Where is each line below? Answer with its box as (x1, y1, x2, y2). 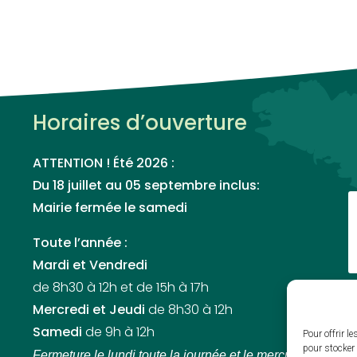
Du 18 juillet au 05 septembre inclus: (33, 180, 264, 193)
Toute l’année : (33, 237, 128, 250)
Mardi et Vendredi (33, 260, 148, 273)
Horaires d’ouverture (33, 114, 248, 135)
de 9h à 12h (82, 327, 155, 339)
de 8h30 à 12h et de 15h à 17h (33, 282, 210, 295)
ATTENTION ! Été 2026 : (33, 158, 175, 171)
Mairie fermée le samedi (33, 202, 188, 215)
